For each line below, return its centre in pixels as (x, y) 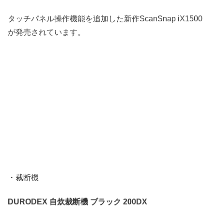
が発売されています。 (46, 32)
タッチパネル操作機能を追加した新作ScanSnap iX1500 (105, 19)
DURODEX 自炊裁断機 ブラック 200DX (77, 202)
